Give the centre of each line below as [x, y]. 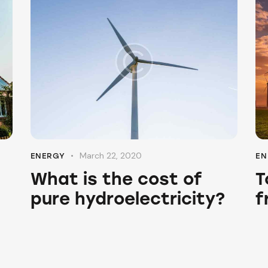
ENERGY [48, 156]
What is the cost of [116, 179]
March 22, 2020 [110, 155]
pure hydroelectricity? [127, 198]
